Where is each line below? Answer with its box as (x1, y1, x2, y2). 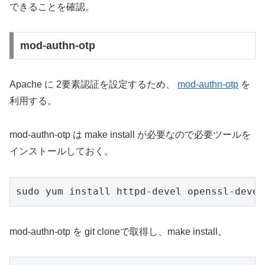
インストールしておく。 (9, 146, 114, 156)
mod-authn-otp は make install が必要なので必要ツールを (9, 129, 251, 140)
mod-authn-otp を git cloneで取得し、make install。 (9, 226, 227, 237)
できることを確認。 (9, 1, 95, 12)
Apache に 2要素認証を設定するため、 (9, 79, 177, 90)
